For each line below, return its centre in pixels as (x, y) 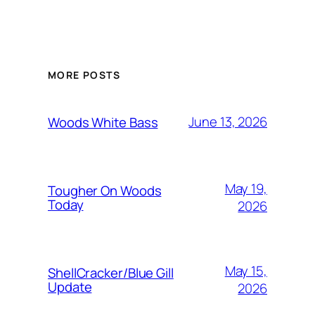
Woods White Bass (103, 122)
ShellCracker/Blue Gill (111, 272)
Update (70, 287)
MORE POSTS (84, 75)
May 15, (246, 270)
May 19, (246, 188)
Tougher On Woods (105, 190)
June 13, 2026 (228, 122)
